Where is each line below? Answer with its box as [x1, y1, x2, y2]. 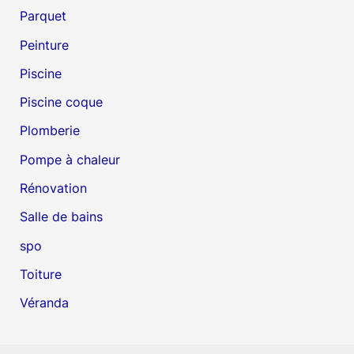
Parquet [20, 8, 67, 24]
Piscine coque [20, 94, 104, 111]
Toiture [20, 265, 62, 282]
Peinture [20, 36, 70, 53]
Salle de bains [20, 209, 104, 225]
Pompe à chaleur [20, 151, 121, 168]
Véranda [20, 295, 70, 311]
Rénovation [20, 180, 88, 197]
